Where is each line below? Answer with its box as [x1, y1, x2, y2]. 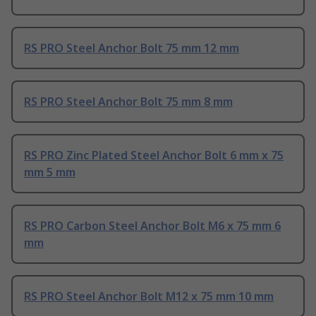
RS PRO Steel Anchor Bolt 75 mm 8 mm [24, 94, 233, 110]
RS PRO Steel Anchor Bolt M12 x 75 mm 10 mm [24, 288, 274, 305]
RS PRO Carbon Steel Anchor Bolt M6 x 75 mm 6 [24, 218, 281, 234]
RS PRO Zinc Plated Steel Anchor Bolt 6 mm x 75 [24, 147, 284, 164]
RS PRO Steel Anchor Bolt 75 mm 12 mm [24, 40, 239, 56]
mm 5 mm [24, 164, 75, 181]
